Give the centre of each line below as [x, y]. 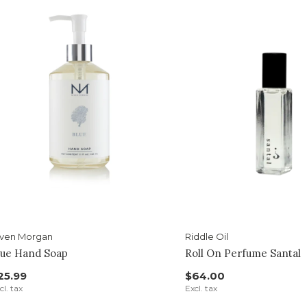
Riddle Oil [206, 237]
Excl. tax [201, 288]
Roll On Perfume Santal [243, 254]
